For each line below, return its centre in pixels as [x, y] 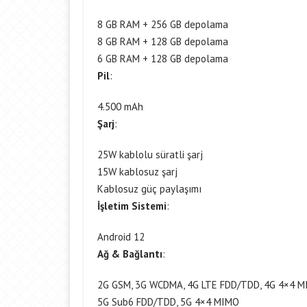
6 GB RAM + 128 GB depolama [163, 59]
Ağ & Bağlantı [130, 254]
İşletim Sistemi [132, 206]
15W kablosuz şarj [137, 172]
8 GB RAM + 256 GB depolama [163, 24]
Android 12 [121, 237]
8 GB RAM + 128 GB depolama [163, 41]
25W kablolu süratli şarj [150, 155]
